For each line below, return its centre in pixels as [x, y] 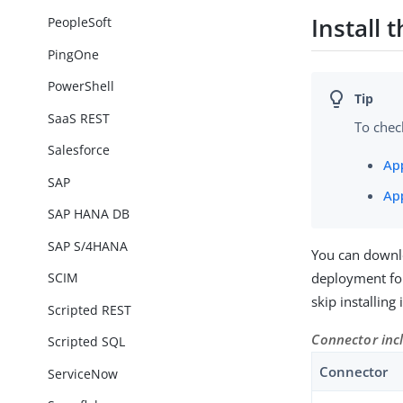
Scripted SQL [87, 342]
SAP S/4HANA [88, 246]
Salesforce [79, 150]
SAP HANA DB [89, 214]
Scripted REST [90, 309]
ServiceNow [83, 373]
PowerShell [81, 86]
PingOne [74, 54]
